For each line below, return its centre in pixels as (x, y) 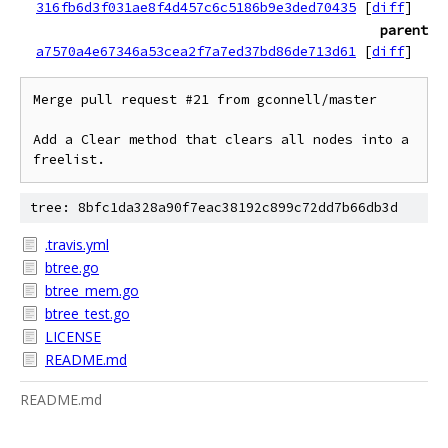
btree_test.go (87, 313)
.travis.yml (77, 244)
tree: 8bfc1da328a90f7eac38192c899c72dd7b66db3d (214, 207)
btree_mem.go (92, 290)
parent (404, 30)
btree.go (72, 267)
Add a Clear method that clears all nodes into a (221, 139)
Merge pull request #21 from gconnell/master (205, 99)
